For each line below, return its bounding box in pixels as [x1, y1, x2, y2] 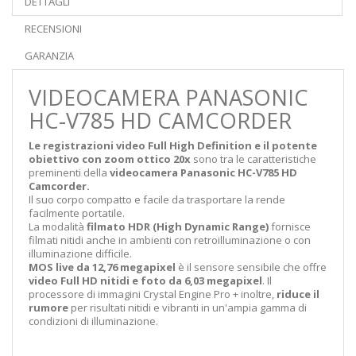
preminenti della [29, 165, 110, 180]
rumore [29, 300, 68, 315]
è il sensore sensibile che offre [176, 260, 327, 275]
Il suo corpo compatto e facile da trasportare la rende [29, 192, 285, 207]
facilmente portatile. [29, 206, 125, 221]
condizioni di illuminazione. [29, 314, 158, 329]
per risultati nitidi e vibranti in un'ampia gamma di [68, 300, 307, 315]
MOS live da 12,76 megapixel [29, 260, 176, 275]
